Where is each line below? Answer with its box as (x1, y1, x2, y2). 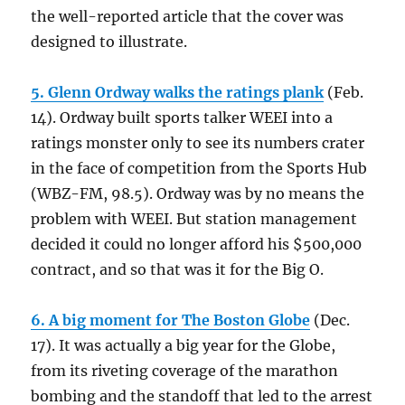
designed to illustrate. (31, 33, 188, 52)
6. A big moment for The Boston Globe (31, 311, 311, 330)
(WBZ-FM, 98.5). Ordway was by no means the (31, 184, 365, 203)
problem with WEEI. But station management (31, 210, 358, 229)
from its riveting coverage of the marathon (31, 362, 339, 381)
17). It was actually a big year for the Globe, (31, 336, 336, 355)
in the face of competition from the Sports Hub (31, 159, 368, 178)
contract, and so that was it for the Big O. (31, 260, 325, 279)
